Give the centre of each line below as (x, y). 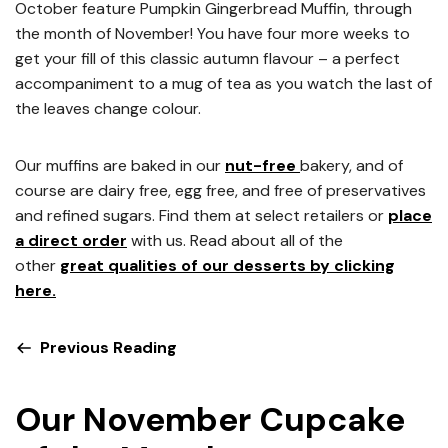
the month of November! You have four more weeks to (212, 33)
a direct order (71, 240)
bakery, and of (351, 165)
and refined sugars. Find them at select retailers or (201, 215)
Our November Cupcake (210, 419)
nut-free (262, 165)
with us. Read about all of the (235, 240)
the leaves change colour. (108, 108)
